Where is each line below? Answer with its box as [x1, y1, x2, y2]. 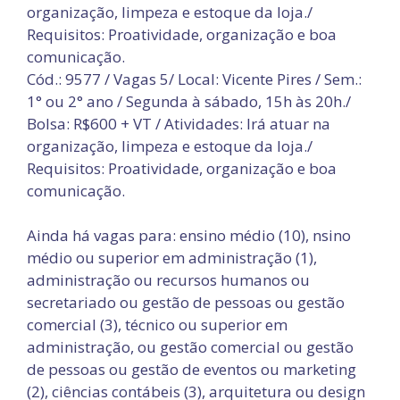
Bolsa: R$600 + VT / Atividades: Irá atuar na [27, 112, 330, 134]
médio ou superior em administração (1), [27, 247, 317, 268]
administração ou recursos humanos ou [27, 270, 310, 290]
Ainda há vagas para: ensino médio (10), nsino [27, 225, 351, 246]
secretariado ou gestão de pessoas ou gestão [27, 292, 345, 312]
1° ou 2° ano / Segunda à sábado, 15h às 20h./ [27, 90, 351, 112]
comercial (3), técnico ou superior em [27, 314, 287, 335]
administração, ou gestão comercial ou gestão [27, 337, 354, 357]
